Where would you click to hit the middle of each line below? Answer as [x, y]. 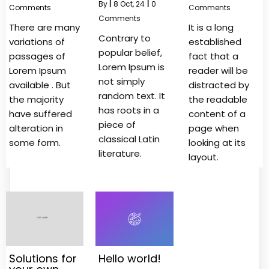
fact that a [213, 56]
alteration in [36, 128]
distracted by [219, 85]
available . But [40, 85]
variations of [37, 42]
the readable [218, 100]
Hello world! [130, 258]
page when [213, 128]
